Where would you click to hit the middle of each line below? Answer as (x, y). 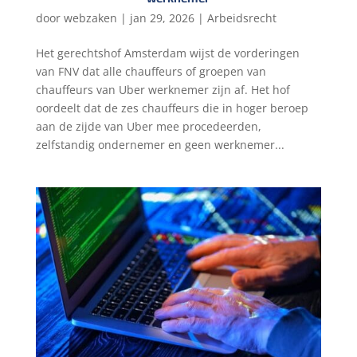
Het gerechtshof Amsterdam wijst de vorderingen (167, 53)
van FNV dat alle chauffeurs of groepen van (151, 71)
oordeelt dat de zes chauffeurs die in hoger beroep (172, 108)
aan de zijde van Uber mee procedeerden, (148, 126)
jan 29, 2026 (162, 18)
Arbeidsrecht (241, 18)
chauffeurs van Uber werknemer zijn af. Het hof (163, 89)
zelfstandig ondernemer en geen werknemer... (160, 144)
